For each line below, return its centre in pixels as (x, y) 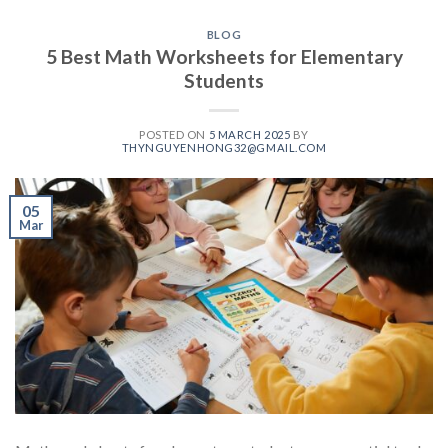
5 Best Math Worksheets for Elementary (224, 57)
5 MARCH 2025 (249, 135)
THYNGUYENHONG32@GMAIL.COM (224, 148)
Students (224, 81)
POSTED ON (173, 135)
